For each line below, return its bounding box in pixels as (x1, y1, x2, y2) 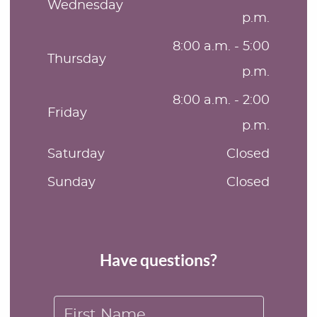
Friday (47, 106, 87, 120)
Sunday (47, 175, 96, 189)
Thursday (47, 52, 106, 66)
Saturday (47, 147, 105, 161)
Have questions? (100, 250, 217, 270)
